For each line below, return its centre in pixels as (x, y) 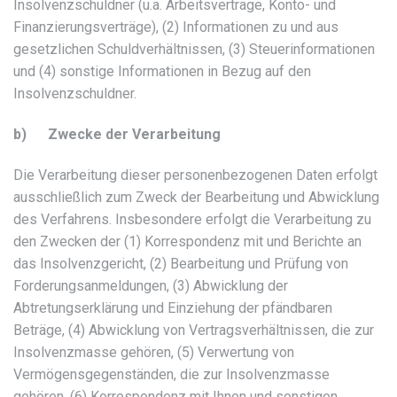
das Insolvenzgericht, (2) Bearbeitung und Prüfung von (181, 263)
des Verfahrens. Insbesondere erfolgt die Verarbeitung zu (192, 219)
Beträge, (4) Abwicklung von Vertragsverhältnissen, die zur (194, 330)
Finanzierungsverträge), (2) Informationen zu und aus (176, 27)
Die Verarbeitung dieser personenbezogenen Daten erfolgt (195, 175)
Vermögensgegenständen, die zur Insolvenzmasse (171, 374)
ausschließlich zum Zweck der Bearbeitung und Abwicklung (196, 197)
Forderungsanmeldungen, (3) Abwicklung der (151, 285)
